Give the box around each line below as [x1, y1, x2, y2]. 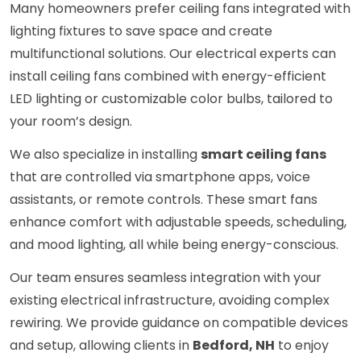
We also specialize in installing [10, 145, 201, 164]
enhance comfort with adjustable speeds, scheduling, [10, 213, 346, 232]
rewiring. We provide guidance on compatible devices [10, 313, 348, 333]
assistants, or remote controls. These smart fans [10, 190, 317, 210]
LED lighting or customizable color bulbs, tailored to [10, 89, 333, 109]
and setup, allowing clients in [10, 336, 193, 355]
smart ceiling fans [201, 145, 326, 164]
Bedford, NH [193, 336, 275, 355]
